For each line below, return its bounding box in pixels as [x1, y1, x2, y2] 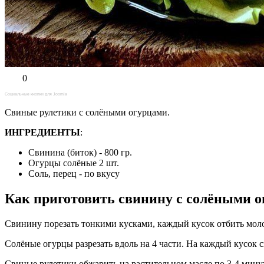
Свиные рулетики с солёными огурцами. [5, 107, 170, 117]
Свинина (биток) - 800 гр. [28, 147, 132, 157]
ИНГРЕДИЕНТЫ [5, 127, 80, 137]
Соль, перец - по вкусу [28, 168, 120, 179]
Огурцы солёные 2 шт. [28, 157, 119, 168]
